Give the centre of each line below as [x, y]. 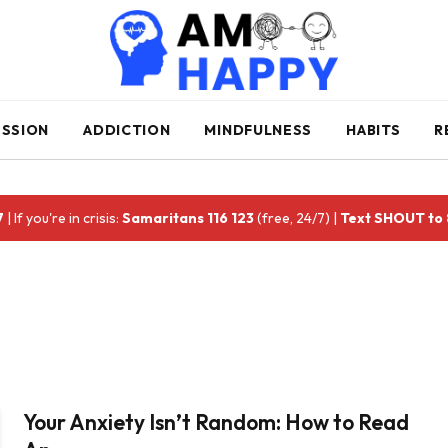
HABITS [373, 130]
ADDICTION [127, 130]
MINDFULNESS [258, 130]
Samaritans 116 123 [188, 218]
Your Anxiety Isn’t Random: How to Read [216, 422]
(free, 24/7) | [297, 218]
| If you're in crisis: [63, 218]
